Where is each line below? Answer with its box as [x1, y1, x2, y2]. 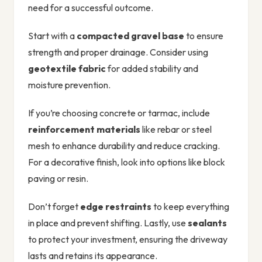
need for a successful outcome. [28, 2, 153, 14]
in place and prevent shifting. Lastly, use [28, 217, 188, 229]
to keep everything [151, 201, 229, 213]
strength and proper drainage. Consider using [28, 46, 208, 58]
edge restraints [80, 201, 151, 213]
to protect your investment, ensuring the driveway [28, 233, 227, 246]
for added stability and [106, 63, 198, 75]
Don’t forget [28, 201, 80, 213]
